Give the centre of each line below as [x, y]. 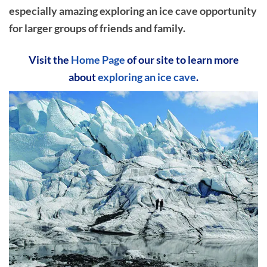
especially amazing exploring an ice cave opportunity [133, 11]
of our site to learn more [182, 60]
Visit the [49, 60]
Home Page [98, 60]
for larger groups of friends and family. [97, 28]
